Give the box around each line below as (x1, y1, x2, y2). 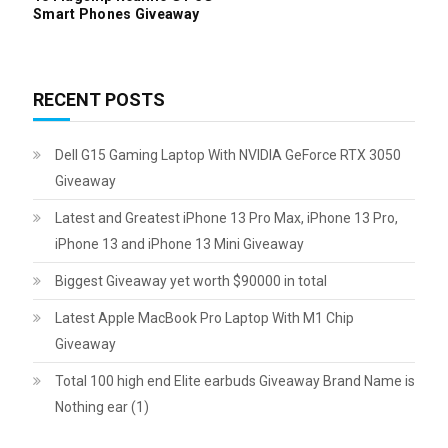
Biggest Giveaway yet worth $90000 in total (54, 272, 327, 289)
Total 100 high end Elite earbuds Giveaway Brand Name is (54, 372, 415, 389)
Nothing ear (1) (54, 398, 149, 415)
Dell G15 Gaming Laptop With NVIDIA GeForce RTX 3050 (54, 146, 401, 163)
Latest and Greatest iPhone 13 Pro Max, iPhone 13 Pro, (54, 209, 398, 226)
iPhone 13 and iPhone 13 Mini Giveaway (54, 235, 304, 252)
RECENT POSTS (32, 88, 165, 110)
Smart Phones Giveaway (32, 5, 200, 22)
